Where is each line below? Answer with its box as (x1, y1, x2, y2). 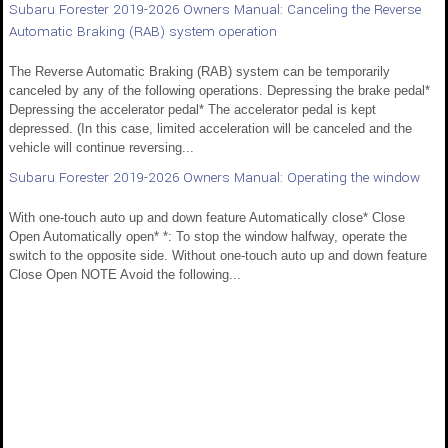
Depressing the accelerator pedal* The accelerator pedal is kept (9, 102, 376, 118)
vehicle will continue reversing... (9, 140, 194, 156)
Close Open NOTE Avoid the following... (9, 267, 241, 283)
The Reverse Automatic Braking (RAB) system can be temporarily (9, 64, 390, 80)
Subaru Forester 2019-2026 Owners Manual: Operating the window (9, 168, 420, 188)
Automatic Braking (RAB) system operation (9, 22, 277, 42)
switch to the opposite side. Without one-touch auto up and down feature (9, 248, 427, 264)
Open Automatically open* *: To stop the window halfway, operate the (9, 229, 407, 245)
